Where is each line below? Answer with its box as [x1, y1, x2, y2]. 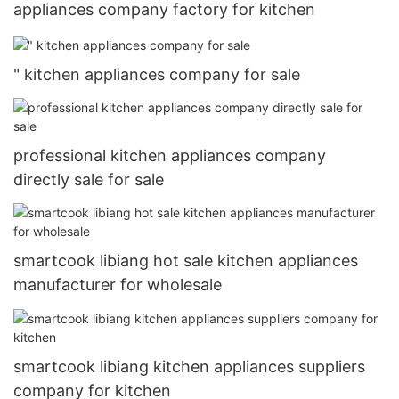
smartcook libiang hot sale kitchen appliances [13, 251, 358, 271]
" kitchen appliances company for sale [13, 64, 300, 84]
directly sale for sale [13, 169, 164, 189]
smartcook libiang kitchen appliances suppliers [13, 356, 365, 376]
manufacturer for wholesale [13, 275, 222, 295]
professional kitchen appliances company [13, 145, 326, 165]
